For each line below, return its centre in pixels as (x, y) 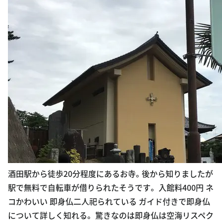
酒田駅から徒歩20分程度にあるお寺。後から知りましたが (111, 173)
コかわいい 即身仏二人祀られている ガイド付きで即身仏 (109, 201)
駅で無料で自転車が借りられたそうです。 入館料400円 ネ (111, 187)
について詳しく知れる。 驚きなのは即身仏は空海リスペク (111, 215)
